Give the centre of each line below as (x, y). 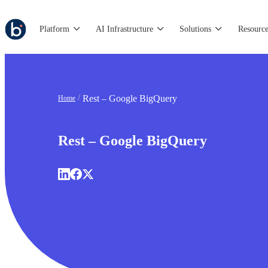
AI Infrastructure (125, 29)
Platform (55, 29)
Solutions (196, 29)
